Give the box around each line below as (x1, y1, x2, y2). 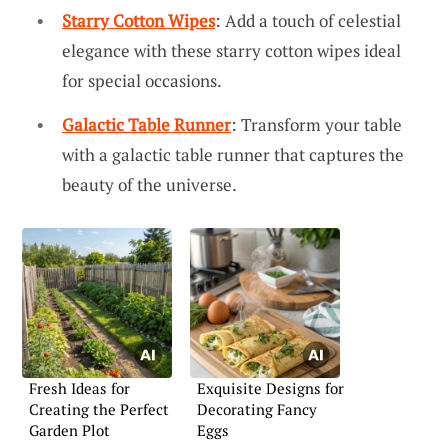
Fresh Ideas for (29, 377, 130, 398)
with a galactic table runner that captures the (62, 142, 404, 166)
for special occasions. (62, 69, 222, 93)
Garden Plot (29, 419, 110, 440)
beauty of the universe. (62, 172, 237, 196)
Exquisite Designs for (197, 377, 344, 398)
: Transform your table (231, 112, 402, 136)
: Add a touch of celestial (215, 9, 401, 33)
